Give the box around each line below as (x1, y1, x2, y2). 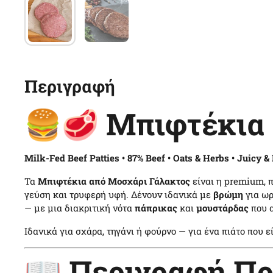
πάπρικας (135, 202, 177, 214)
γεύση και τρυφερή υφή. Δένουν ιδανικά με (24, 188, 213, 200)
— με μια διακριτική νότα (24, 202, 135, 214)
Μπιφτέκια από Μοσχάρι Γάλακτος (38, 175, 190, 187)
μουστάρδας (196, 202, 249, 214)
